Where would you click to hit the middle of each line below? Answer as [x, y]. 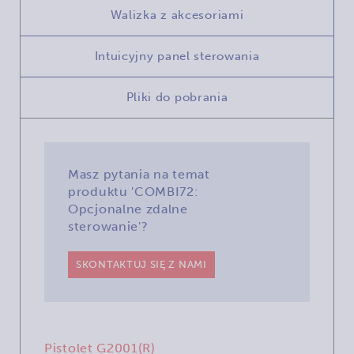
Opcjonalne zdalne [128, 209]
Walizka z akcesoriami [177, 15]
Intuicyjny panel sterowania [177, 56]
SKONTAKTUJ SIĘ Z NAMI [141, 264]
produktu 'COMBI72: [134, 191]
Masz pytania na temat [139, 174]
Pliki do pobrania [177, 97]
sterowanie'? [108, 226]
